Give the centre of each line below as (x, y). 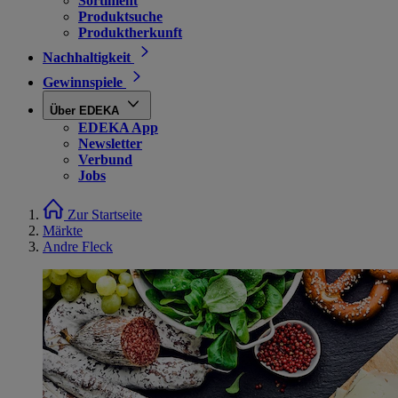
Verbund (105, 159)
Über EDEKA (84, 111)
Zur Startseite (105, 215)
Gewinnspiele (83, 82)
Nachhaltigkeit (87, 57)
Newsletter (110, 143)
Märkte (63, 231)
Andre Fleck (78, 247)
